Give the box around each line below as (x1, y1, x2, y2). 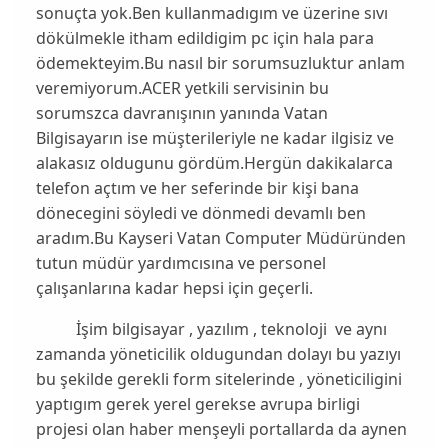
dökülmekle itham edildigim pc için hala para (35, 27, 374, 50)
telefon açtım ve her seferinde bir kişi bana (35, 177, 359, 200)
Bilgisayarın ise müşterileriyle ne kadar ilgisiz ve (35, 127, 394, 150)
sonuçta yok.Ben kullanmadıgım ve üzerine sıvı (35, 2, 388, 25)
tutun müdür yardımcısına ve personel (35, 252, 326, 275)
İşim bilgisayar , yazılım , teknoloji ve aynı (35, 318, 387, 341)
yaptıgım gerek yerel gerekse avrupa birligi (35, 393, 360, 416)
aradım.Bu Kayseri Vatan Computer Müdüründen (35, 227, 406, 250)
